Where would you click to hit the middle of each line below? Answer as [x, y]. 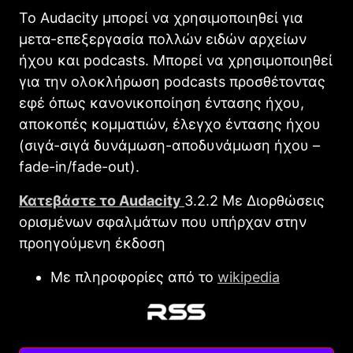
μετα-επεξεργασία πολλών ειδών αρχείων [163, 39]
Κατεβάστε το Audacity [102, 200]
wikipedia [249, 277]
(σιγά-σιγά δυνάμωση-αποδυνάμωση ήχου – [169, 145]
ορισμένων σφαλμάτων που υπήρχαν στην [163, 221]
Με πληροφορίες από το [134, 277]
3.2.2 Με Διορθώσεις [255, 200]
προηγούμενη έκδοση [92, 243]
